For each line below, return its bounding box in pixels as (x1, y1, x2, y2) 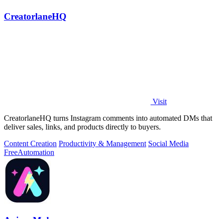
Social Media (148, 139, 189, 148)
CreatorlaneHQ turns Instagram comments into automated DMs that (4, 114, 212, 123)
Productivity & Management (59, 139, 146, 148)
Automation (18, 148, 54, 157)
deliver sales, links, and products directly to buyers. (4, 123, 161, 131)
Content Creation (4, 139, 57, 148)
